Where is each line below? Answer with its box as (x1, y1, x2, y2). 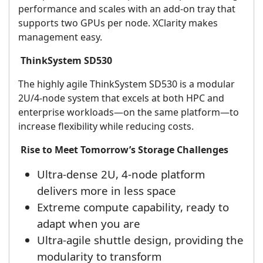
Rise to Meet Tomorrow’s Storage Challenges (21, 143, 228, 157)
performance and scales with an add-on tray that (18, 2, 235, 16)
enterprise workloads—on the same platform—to (18, 106, 239, 119)
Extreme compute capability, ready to (37, 200, 229, 215)
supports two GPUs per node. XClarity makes (18, 16, 218, 30)
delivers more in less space (37, 183, 176, 198)
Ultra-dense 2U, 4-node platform (37, 167, 205, 182)
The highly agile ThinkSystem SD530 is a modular (18, 77, 235, 91)
